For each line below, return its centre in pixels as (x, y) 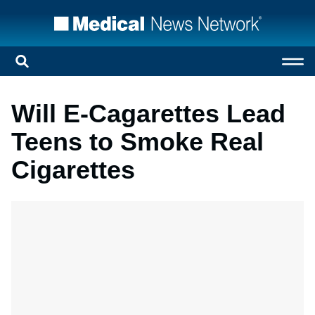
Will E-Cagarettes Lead (148, 114)
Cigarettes (73, 170)
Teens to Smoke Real (137, 142)
